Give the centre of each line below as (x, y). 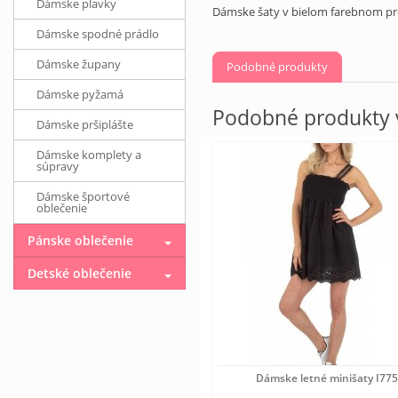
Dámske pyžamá (80, 94)
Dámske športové (83, 196)
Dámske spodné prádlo (98, 34)
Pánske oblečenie (80, 240)
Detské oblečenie (80, 273)
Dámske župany (79, 64)
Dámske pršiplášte (85, 124)
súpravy (58, 166)
